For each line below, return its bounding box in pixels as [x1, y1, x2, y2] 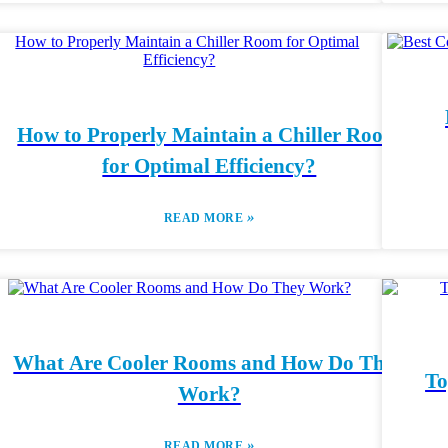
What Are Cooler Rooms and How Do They [13, 351, 406, 375]
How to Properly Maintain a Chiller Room [17, 123, 402, 147]
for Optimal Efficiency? [102, 154, 317, 178]
